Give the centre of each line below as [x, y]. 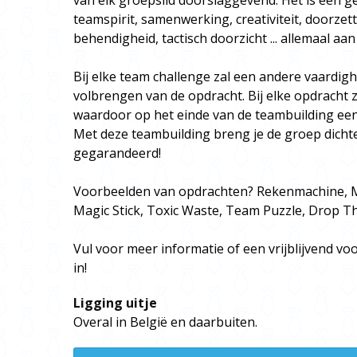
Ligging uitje [115, 303]
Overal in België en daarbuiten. [165, 322]
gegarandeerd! [117, 153]
